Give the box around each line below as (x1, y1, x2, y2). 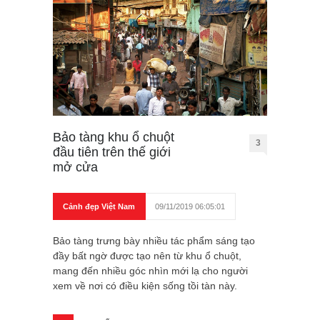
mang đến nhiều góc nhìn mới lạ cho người (53, 264, 248, 276)
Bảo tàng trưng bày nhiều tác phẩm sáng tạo (53, 234, 255, 246)
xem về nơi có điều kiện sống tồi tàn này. (53, 279, 237, 291)
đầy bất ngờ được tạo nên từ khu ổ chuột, (53, 249, 241, 261)
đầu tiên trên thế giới (53, 144, 171, 159)
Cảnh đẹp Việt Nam (63, 201, 135, 211)
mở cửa (53, 159, 98, 174)
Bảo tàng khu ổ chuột (53, 129, 174, 144)
